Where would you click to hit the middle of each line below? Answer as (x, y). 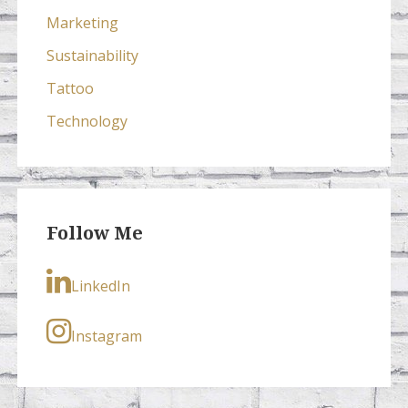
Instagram (106, 337)
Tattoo (70, 89)
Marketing (82, 23)
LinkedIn (100, 286)
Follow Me (94, 234)
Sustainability (92, 56)
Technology (87, 122)
